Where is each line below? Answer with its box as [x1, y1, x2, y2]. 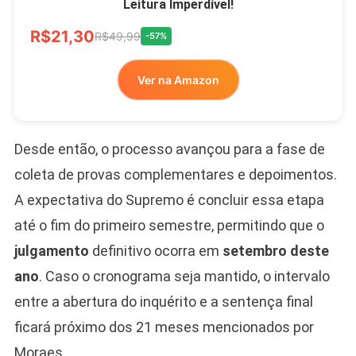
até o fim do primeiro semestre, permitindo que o [14, 216, 324, 234]
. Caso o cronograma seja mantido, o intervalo [38, 267, 330, 284]
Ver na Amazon [137, 72, 219, 87]
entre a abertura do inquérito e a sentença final [14, 292, 313, 310]
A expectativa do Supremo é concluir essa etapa [14, 191, 324, 208]
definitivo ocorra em [88, 242, 222, 259]
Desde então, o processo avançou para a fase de [14, 140, 325, 157]
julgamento [14, 242, 89, 259]
